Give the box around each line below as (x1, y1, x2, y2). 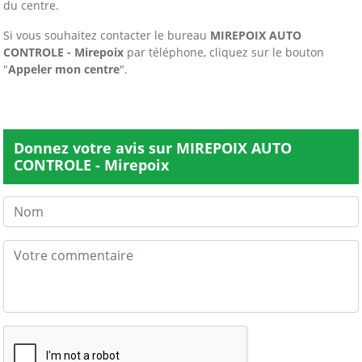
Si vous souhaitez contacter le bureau (3, 27, 210, 43)
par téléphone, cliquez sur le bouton (124, 44, 324, 60)
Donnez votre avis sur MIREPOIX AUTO (14, 138, 292, 158)
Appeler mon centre (8, 61, 120, 77)
